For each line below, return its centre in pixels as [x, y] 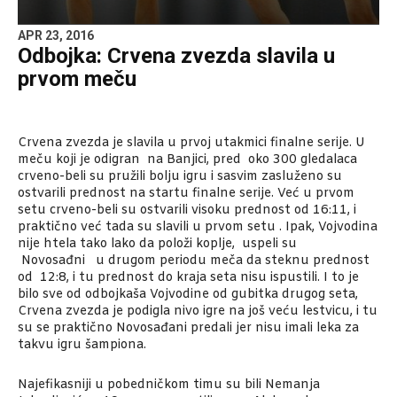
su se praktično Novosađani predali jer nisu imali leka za [188, 329]
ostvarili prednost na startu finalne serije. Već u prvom [186, 194]
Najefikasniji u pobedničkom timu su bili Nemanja [169, 385]
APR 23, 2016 [56, 36]
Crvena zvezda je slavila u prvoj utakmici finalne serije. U [191, 144]
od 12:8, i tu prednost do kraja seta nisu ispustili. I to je [188, 278]
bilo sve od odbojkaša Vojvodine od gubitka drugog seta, [188, 295]
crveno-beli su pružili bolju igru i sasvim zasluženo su [180, 177]
